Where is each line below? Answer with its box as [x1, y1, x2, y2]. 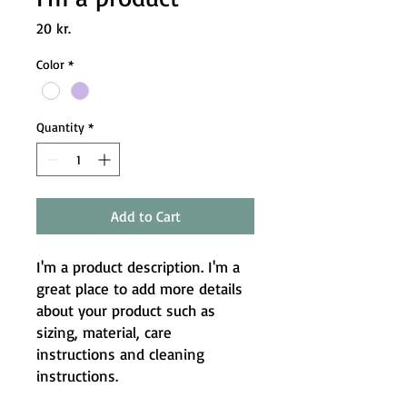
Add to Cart [110, 207, 181, 226]
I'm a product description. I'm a [36, 257, 240, 277]
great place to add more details [36, 279, 243, 299]
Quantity [36, 119, 84, 135]
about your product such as [36, 301, 215, 321]
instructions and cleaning [36, 344, 204, 364]
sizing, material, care [36, 323, 172, 342]
